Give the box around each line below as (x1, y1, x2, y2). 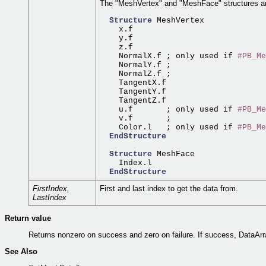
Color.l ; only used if (100, 122, 237, 132)
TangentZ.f (100, 96, 166, 105)
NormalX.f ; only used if (100, 51, 237, 61)
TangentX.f (100, 78, 166, 87)
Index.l (100, 158, 152, 167)
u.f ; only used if (100, 104, 237, 114)
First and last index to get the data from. (100, 184, 238, 193)
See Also (5, 247, 37, 256)
